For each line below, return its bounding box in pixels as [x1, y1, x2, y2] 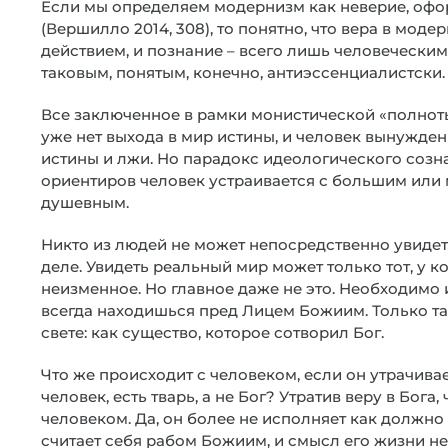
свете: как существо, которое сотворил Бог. [41, 323, 384, 342]
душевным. [41, 193, 129, 212]
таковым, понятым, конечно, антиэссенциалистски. [41, 63, 445, 82]
